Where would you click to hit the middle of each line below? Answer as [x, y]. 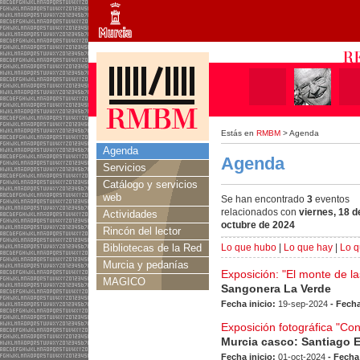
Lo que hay [308, 247]
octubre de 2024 [258, 225]
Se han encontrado [264, 199]
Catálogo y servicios [150, 184]
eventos [331, 199]
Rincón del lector [142, 231]
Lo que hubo [249, 247]
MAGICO [124, 282]
